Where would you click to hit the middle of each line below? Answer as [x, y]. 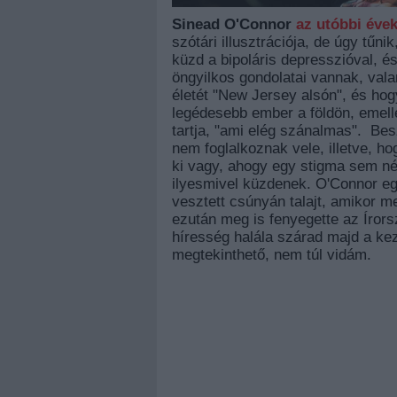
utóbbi [339, 24]
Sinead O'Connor [232, 24]
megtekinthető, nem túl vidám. [274, 255]
